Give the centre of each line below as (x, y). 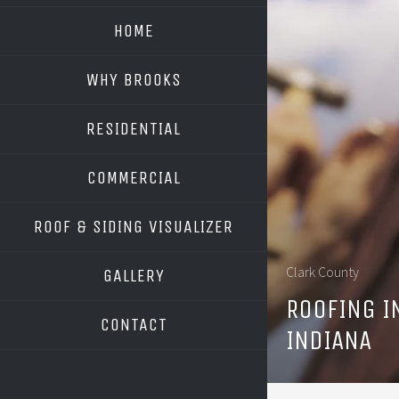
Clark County (322, 272)
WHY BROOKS (134, 80)
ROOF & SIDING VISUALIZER (134, 227)
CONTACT (134, 325)
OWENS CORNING (145, 264)
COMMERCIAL (134, 178)
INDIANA (329, 341)
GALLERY (134, 276)
